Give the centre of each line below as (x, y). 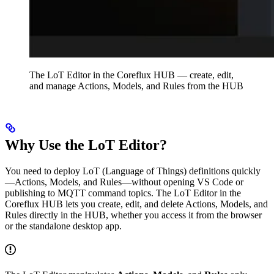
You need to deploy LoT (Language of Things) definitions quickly (133, 171)
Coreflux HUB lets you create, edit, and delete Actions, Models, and (136, 204)
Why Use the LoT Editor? (86, 145)
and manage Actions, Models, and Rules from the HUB (136, 86)
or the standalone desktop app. (63, 226)
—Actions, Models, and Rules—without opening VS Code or (124, 182)
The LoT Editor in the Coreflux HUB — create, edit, (131, 75)
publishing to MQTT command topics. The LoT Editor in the (123, 193)
